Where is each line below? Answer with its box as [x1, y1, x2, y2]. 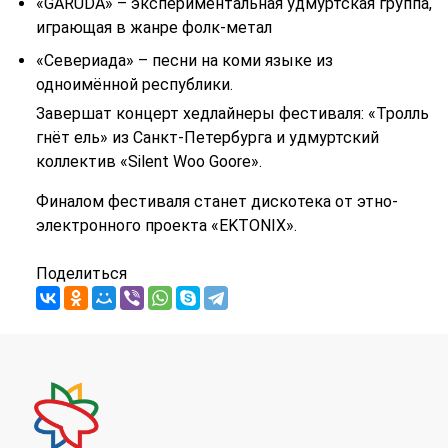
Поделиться [35, 264, 127, 284]
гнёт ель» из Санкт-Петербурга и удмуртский [35, 128, 379, 148]
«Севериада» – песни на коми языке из [35, 51, 333, 71]
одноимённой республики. [35, 75, 233, 95]
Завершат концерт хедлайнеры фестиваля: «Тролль [35, 104, 429, 124]
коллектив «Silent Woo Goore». [35, 152, 262, 172]
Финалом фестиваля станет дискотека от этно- [35, 192, 398, 212]
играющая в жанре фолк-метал [35, 17, 272, 37]
